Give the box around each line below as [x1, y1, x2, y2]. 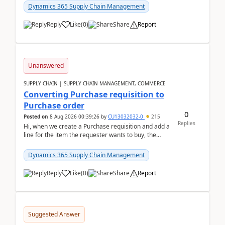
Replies [177, 119, 195, 127]
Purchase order [24, 100, 84, 111]
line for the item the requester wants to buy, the [24, 131, 156, 139]
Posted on [24, 113, 48, 120]
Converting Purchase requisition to [24, 89, 164, 100]
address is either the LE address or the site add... [24, 139, 159, 148]
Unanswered [28, 61, 64, 70]
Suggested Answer [28, 210, 80, 218]
